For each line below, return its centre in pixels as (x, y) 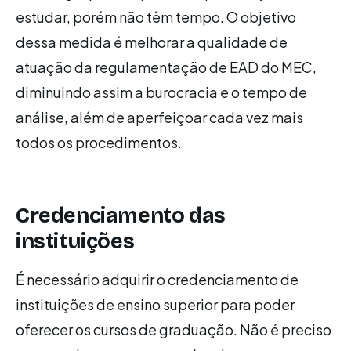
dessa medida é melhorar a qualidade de (152, 42)
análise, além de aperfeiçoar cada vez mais (159, 118)
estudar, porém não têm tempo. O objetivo (156, 17)
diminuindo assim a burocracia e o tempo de (161, 92)
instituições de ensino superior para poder (155, 305)
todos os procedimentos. (99, 143)
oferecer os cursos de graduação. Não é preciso (174, 330)
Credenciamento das (121, 215)
